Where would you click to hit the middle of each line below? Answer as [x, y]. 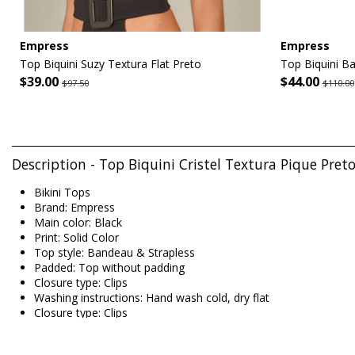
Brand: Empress [74, 208]
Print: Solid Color [76, 238]
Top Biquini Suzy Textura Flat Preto [111, 63]
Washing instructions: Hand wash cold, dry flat [152, 298]
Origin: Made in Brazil [88, 328]
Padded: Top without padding [109, 268]
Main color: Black [78, 223]
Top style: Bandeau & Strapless [115, 253]
